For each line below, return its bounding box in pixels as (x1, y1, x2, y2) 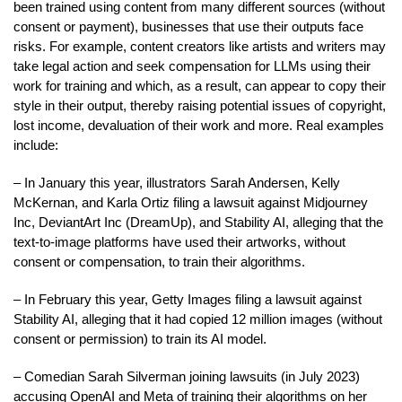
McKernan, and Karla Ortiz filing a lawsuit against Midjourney (13, 194, 368, 210)
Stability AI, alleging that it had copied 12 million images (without (13, 310, 382, 327)
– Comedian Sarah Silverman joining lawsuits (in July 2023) (13, 368, 360, 384)
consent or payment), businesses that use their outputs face (13, 18, 363, 34)
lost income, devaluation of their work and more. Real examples (13, 117, 384, 133)
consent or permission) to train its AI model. (13, 330, 267, 346)
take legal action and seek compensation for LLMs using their (13, 57, 371, 74)
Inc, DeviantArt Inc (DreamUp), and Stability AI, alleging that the (13, 214, 383, 230)
